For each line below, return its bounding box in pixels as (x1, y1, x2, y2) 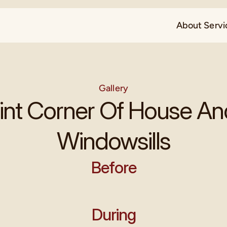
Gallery (99, 83, 128, 94)
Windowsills (57, 126, 170, 156)
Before (91, 158, 136, 177)
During (91, 205, 136, 224)
